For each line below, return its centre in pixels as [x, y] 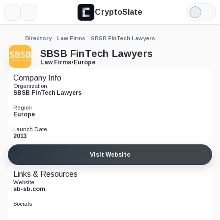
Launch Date [30, 129]
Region [23, 108]
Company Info [37, 78]
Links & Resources [45, 174]
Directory [38, 38]
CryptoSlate [119, 12]
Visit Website [110, 155]
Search [41, 15]
